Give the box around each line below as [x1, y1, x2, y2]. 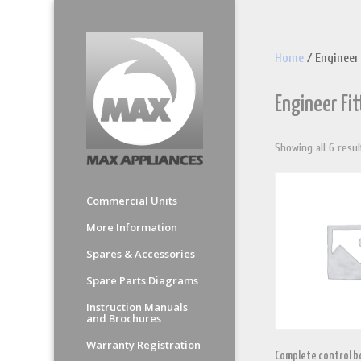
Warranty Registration [86, 338, 201, 352]
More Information [86, 220, 178, 234]
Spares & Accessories [86, 247, 196, 261]
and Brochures [86, 311, 162, 326]
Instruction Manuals [86, 300, 189, 314]
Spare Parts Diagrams [86, 273, 199, 288]
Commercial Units [86, 193, 178, 208]
